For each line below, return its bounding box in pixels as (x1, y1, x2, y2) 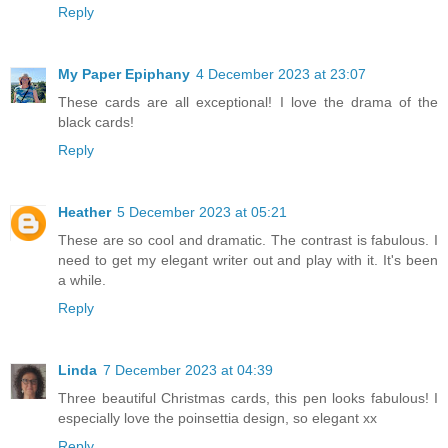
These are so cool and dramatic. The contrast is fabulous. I (58, 232, 438, 249)
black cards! (58, 114, 134, 131)
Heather (58, 204, 111, 221)
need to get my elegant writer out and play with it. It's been (58, 252, 438, 269)
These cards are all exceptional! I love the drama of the (58, 94, 438, 111)
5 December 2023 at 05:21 (117, 204, 287, 221)
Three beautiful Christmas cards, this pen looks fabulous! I (58, 390, 438, 407)
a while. (58, 272, 106, 289)
